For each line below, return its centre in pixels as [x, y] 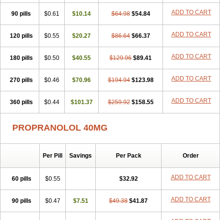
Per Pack [128, 156]
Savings [81, 156]
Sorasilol [61, 5]
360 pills [21, 102]
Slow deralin [29, 5]
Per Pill [53, 156]
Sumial [86, 5]
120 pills [21, 36]
